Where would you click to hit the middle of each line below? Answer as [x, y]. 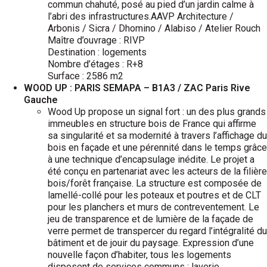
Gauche [42, 100]
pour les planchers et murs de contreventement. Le [153, 207]
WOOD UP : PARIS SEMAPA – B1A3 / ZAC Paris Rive [137, 88]
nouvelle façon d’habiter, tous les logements [139, 255]
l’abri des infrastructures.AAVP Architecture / [141, 16]
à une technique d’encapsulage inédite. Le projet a [151, 159]
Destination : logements [97, 52]
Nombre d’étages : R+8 [95, 64]
